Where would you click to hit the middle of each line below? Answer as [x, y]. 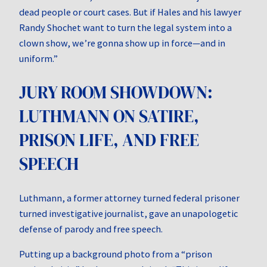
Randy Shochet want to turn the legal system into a [125, 27]
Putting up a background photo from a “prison [116, 254]
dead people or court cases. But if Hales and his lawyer [130, 12]
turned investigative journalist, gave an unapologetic [128, 214]
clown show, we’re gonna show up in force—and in [122, 43]
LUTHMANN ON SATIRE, [109, 116]
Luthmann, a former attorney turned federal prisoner [129, 198]
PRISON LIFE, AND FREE [109, 140]
